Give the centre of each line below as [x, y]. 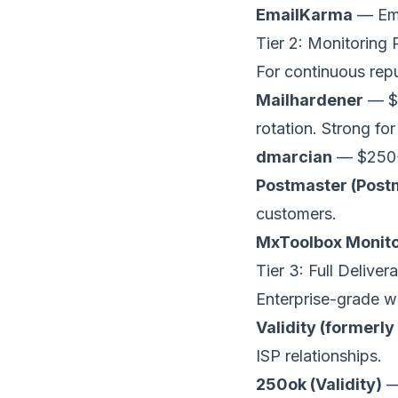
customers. [296, 214]
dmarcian [294, 157]
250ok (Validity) [319, 384]
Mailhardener [310, 100]
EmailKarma [304, 15]
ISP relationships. [319, 356]
